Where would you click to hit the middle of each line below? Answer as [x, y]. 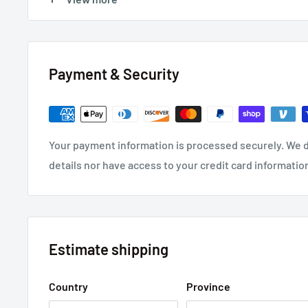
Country [68, 287]
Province [208, 287]
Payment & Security [114, 74]
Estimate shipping [109, 249]
